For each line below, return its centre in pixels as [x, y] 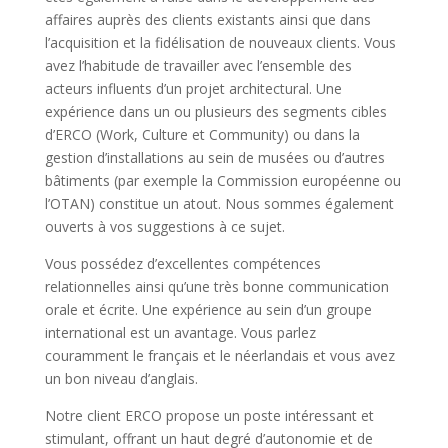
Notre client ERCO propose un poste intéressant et [209, 415]
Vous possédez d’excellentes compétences [182, 263]
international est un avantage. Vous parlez [180, 332]
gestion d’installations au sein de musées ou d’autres [214, 157]
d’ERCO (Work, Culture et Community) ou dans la [202, 134]
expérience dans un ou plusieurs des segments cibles [215, 111]
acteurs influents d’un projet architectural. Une [193, 88]
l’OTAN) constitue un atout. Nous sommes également [219, 203]
